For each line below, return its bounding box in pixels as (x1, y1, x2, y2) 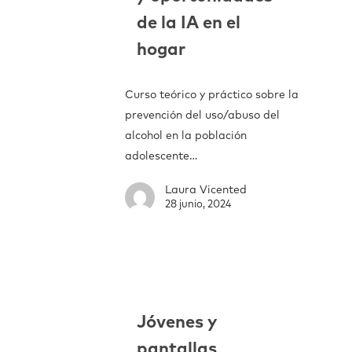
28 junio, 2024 (165, 200, 231, 211)
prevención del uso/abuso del (125, 110, 280, 122)
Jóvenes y (137, 314, 217, 332)
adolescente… (125, 151, 197, 163)
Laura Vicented (165, 185, 247, 196)
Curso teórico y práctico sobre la (125, 90, 299, 101)
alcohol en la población (125, 130, 247, 142)
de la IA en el (137, 15, 240, 33)
